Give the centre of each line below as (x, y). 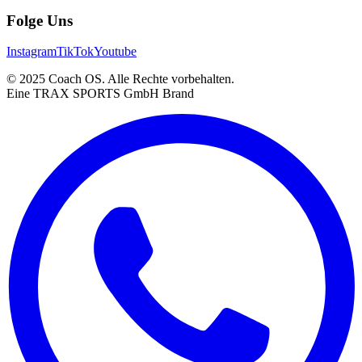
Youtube (115, 52)
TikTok (75, 52)
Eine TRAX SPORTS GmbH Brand (100, 94)
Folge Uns (40, 20)
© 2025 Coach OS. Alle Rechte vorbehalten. (120, 79)
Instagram (32, 52)
